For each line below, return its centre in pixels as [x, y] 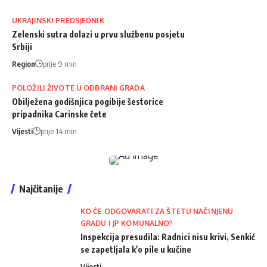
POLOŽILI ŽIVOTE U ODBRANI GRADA [78, 88]
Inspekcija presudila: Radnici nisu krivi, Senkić [168, 237]
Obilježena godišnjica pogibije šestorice [88, 101]
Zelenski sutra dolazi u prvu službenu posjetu [98, 34]
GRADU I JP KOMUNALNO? [127, 223]
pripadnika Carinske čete [59, 114]
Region [24, 63]
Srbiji [22, 46]
